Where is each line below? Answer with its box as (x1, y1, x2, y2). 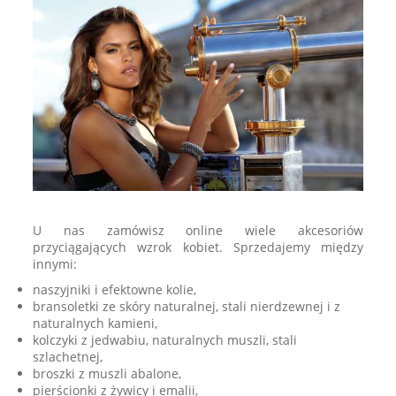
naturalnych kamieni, (33, 314, 158, 331)
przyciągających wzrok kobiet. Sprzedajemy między (33, 238, 363, 255)
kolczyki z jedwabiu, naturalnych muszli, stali (33, 331, 298, 348)
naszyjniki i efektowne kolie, (33, 280, 197, 298)
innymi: (33, 255, 78, 272)
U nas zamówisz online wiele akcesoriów (33, 221, 363, 239)
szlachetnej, (33, 347, 103, 365)
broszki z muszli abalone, (33, 364, 182, 382)
